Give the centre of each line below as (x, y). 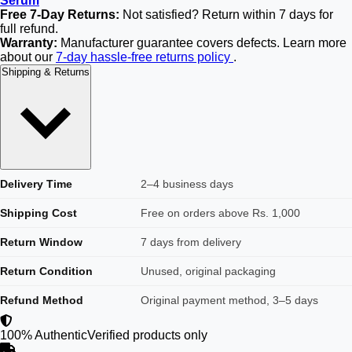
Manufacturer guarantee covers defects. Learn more (202, 43)
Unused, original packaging (208, 271)
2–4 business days (187, 184)
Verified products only (147, 335)
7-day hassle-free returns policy (145, 57)
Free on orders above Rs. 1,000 (220, 213)
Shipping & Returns (46, 72)
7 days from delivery (191, 242)
